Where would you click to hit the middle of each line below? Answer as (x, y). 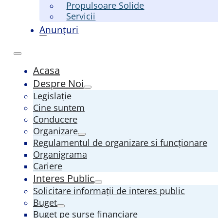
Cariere (47, 166)
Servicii (81, 16)
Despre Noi (58, 83)
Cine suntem (59, 107)
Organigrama (60, 154)
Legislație (52, 96)
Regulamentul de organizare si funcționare (120, 142)
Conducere (55, 119)
